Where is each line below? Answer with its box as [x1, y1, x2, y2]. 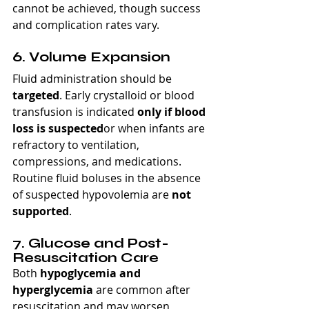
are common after [93, 281, 193, 297]
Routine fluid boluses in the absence [12, 170, 203, 186]
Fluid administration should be [12, 70, 175, 86]
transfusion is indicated [12, 103, 137, 119]
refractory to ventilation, [12, 137, 142, 152]
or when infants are [103, 120, 208, 136]
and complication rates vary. [12, 17, 159, 32]
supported [12, 203, 69, 219]
